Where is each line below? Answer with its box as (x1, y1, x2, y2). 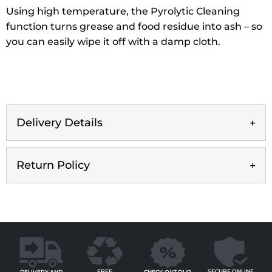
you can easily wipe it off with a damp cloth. (6, 36, 220, 48)
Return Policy (16, 158, 90, 172)
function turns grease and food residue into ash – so (6, 21, 262, 33)
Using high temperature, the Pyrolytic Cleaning (6, 5, 240, 18)
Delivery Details (16, 116, 103, 130)
